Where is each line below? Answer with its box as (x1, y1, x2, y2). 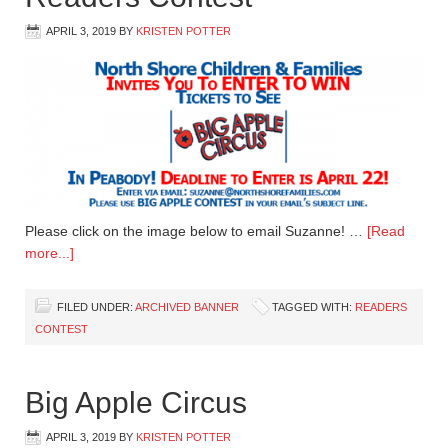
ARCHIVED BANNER (135, 301, 239, 313)
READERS (355, 301, 407, 313)
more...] (25, 245, 74, 261)
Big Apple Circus (25, 386, 247, 419)
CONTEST (35, 323, 88, 335)
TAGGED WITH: (272, 301, 355, 313)
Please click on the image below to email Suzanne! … (25, 223, 367, 239)
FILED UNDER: (57, 301, 135, 313)
